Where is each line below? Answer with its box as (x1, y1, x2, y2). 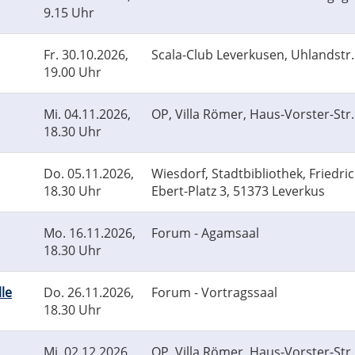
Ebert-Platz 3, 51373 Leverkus (151, 182, 325, 200)
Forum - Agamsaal (151, 224, 259, 242)
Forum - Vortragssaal (151, 284, 277, 302)
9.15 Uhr (44, 4, 94, 22)
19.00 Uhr (44, 63, 101, 82)
